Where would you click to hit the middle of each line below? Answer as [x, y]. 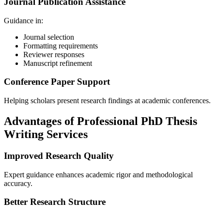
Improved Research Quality [59, 155]
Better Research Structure [55, 202]
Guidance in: [23, 20]
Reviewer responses [54, 54]
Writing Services [46, 134]
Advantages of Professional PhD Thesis [101, 121]
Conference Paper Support [57, 82]
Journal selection [49, 37]
